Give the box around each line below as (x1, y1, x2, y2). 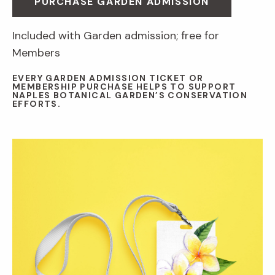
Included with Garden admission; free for (12, 28, 219, 44)
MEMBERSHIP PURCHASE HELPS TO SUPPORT (12, 81, 236, 93)
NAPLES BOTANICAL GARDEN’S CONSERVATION (12, 90, 248, 101)
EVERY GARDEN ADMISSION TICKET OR (12, 72, 204, 84)
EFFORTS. (12, 98, 61, 110)
